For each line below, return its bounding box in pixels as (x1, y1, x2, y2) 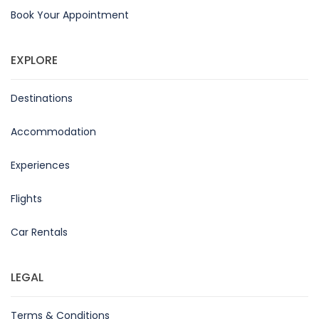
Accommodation (11, 124, 96, 139)
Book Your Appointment (11, 7, 129, 22)
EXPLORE (11, 51, 58, 68)
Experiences (11, 157, 70, 172)
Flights (11, 191, 42, 206)
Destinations (11, 90, 73, 105)
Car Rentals (11, 224, 68, 239)
